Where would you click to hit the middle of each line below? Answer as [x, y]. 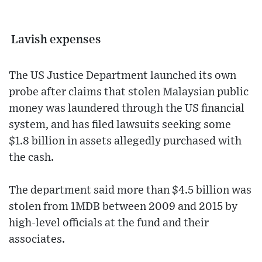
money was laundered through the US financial [127, 109]
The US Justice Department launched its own [123, 76]
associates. [37, 240]
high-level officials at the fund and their [109, 223]
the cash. [31, 158]
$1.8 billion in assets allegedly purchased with [125, 142]
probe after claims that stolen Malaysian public [129, 92]
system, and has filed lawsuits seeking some [120, 125]
